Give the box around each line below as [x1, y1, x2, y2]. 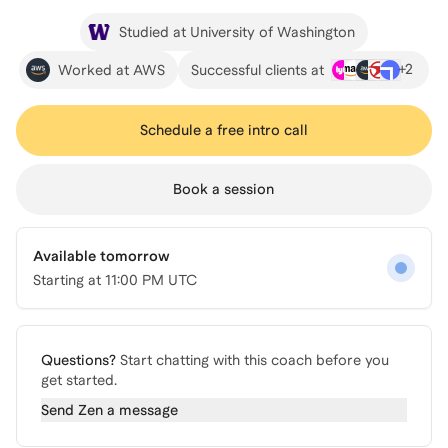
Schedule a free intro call [139, 122, 308, 138]
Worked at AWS [57, 61, 165, 78]
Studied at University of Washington [118, 23, 355, 40]
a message [103, 402, 178, 418]
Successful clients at [190, 61, 324, 78]
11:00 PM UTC [105, 272, 197, 288]
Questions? [41, 352, 116, 368]
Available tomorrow [33, 248, 170, 264]
